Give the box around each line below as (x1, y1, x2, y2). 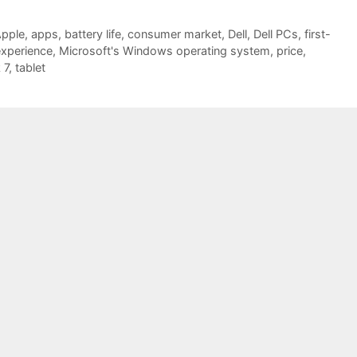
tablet (15, 60, 45, 74)
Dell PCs (253, 26, 298, 41)
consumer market (127, 26, 222, 41)
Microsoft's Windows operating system (59, 43, 270, 57)
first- (304, 26, 331, 41)
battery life (64, 26, 121, 41)
